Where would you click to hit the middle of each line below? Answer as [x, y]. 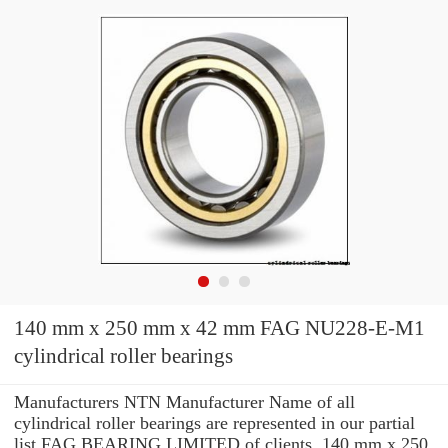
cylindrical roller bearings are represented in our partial [214, 422]
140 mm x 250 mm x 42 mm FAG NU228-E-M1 [137, 328]
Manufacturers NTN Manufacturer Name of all [184, 401]
